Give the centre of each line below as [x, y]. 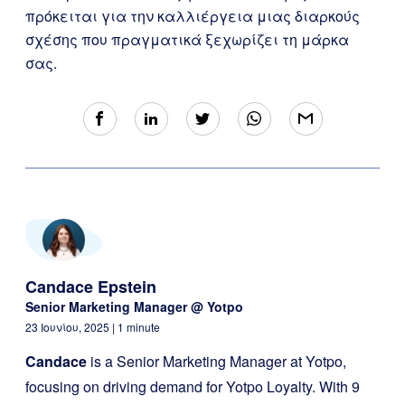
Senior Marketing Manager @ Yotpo [134, 306]
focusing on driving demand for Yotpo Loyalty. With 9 [193, 386]
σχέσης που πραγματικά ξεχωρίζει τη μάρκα [187, 39]
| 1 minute [136, 327]
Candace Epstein [91, 287]
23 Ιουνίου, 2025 [69, 327]
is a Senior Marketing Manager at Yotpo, [217, 361]
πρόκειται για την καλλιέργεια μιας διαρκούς [193, 16]
